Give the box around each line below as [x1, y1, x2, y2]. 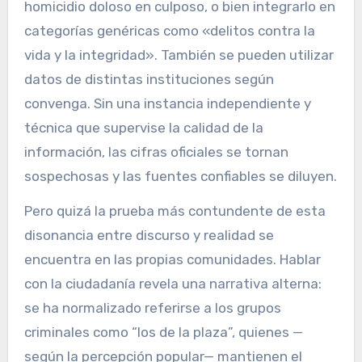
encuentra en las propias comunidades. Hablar [23, 251, 321, 268]
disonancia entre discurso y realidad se [23, 227, 274, 244]
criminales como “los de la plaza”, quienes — [23, 324, 303, 341]
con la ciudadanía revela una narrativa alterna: [23, 276, 322, 293]
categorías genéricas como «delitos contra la [23, 23, 315, 40]
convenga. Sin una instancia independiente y [23, 95, 311, 112]
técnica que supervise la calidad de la [23, 120, 263, 137]
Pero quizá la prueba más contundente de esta [23, 203, 326, 220]
